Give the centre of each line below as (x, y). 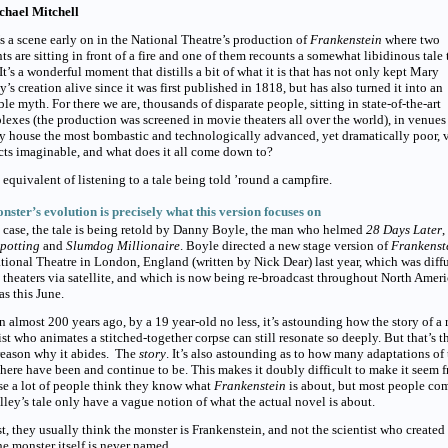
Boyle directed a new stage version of (288, 245)
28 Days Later (404, 229)
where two (412, 39)
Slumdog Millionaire (123, 245)
